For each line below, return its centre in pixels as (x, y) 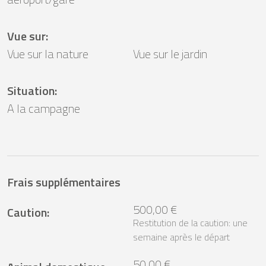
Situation (31, 90)
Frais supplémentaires (64, 182)
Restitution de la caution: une (190, 222)
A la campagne (44, 108)
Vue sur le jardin (170, 53)
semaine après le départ (181, 237)
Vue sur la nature (48, 53)
